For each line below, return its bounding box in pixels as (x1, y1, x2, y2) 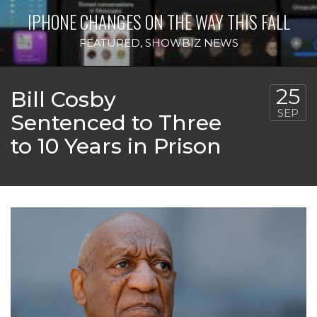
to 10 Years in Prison (11, 133, 221, 159)
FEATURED (79, 36, 140, 50)
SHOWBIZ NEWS (144, 36, 238, 50)
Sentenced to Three (11, 110, 221, 136)
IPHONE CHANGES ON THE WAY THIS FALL (27, 8, 290, 35)
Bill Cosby (11, 86, 116, 113)
